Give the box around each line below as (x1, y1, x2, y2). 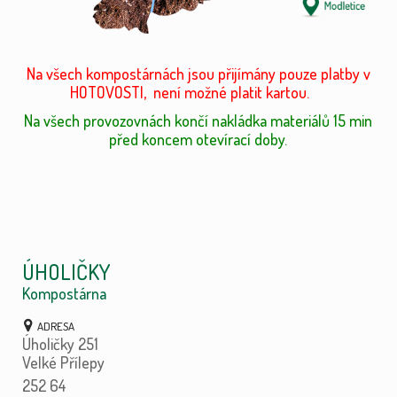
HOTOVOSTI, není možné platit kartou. (69, 82, 316, 103)
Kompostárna (21, 284, 106, 304)
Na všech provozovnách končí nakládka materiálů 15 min (24, 111, 373, 131)
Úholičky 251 (21, 334, 98, 354)
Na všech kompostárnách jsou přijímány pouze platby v (26, 64, 370, 84)
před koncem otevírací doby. (109, 129, 288, 150)
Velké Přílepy (21, 353, 105, 373)
